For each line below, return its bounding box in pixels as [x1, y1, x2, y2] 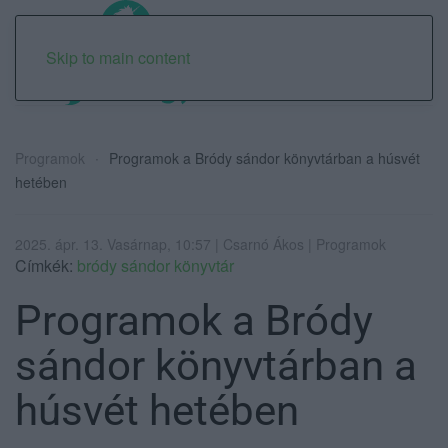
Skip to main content [46, 46, 190, 69]
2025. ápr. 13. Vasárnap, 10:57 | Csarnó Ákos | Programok [15, 233, 386, 254]
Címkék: [15, 253, 77, 277]
